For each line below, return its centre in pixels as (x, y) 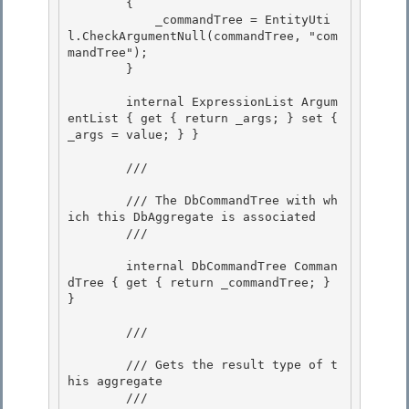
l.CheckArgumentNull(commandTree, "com (203, 37)
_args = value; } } (137, 135)
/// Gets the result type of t (97, 365)
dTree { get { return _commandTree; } (199, 283)
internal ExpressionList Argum (97, 102)
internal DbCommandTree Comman (97, 267)
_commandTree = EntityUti (111, 20)
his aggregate (119, 382)
